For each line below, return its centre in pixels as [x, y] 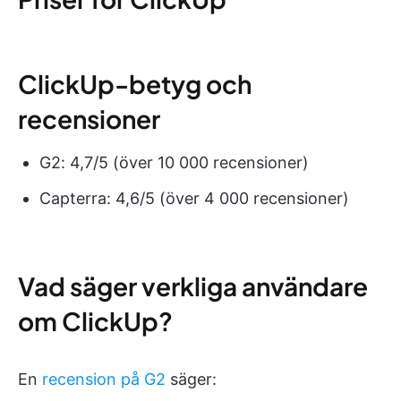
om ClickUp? [95, 320]
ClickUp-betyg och [135, 83]
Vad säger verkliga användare [193, 286]
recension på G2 [104, 379]
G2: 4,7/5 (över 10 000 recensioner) [174, 162]
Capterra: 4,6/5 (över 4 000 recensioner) [194, 198]
